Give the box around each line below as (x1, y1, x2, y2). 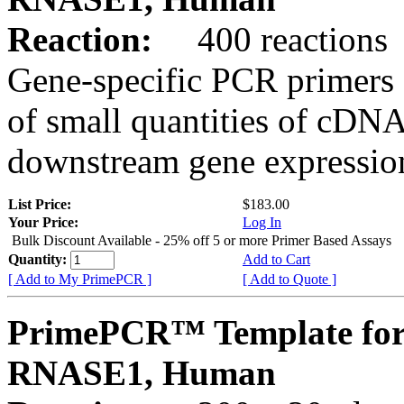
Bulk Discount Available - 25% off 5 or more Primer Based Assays (12, 232, 391, 248)
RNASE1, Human (7, 353, 276, 392)
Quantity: (8, 251, 70, 267)
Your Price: (8, 214, 78, 230)
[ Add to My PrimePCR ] (8, 271, 151, 287)
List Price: (8, 196, 75, 212)
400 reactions (161, 19, 388, 59)
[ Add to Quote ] (243, 271, 336, 287)
